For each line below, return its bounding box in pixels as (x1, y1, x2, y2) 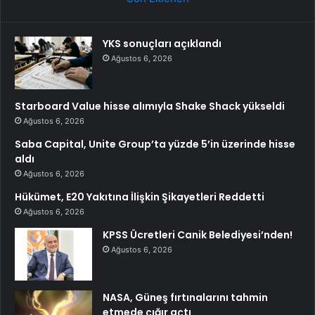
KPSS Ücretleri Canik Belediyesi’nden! (103, 227, 292, 242)
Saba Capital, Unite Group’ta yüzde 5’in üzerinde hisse (15, 136, 295, 151)
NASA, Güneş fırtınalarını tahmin (103, 290, 268, 304)
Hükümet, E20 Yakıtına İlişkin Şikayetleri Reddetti (15, 189, 264, 204)
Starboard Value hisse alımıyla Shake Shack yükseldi (15, 98, 285, 113)
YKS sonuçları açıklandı (103, 36, 221, 51)
